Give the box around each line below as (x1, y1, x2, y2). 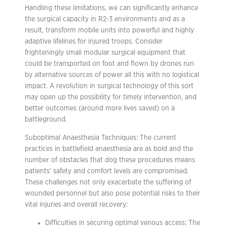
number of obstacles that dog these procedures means (25, 156, 195, 164)
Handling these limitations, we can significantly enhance (25, 4, 198, 12)
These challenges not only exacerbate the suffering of (25, 178, 191, 186)
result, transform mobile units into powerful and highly (25, 26, 194, 34)
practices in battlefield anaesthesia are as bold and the (25, 145, 193, 153)
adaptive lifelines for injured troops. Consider (25, 37, 163, 45)
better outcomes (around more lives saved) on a (25, 104, 175, 112)
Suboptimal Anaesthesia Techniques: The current (25, 134, 176, 141)
